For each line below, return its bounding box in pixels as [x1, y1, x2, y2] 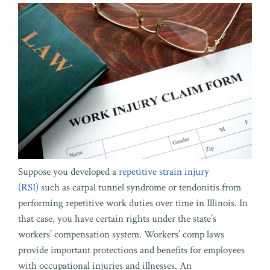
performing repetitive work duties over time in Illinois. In [18, 196, 248, 210]
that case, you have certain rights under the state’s [18, 212, 216, 226]
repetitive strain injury [119, 165, 209, 179]
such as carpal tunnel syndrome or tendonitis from [39, 181, 241, 195]
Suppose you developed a [18, 165, 119, 179]
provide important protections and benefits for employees [18, 243, 245, 257]
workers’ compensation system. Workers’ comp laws [18, 228, 224, 242]
